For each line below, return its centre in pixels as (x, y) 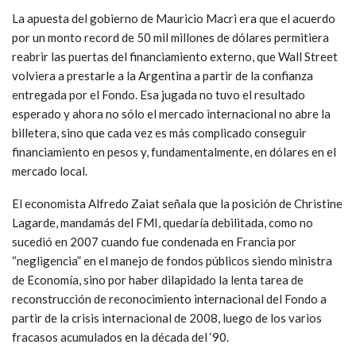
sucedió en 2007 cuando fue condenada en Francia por (154, 241)
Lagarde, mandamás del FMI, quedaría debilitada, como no (163, 222)
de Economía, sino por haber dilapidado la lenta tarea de (158, 279)
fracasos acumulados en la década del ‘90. (120, 337)
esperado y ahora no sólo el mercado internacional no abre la (171, 113)
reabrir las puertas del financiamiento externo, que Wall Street (175, 56)
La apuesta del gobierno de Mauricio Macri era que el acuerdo (174, 18)
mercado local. (50, 170)
